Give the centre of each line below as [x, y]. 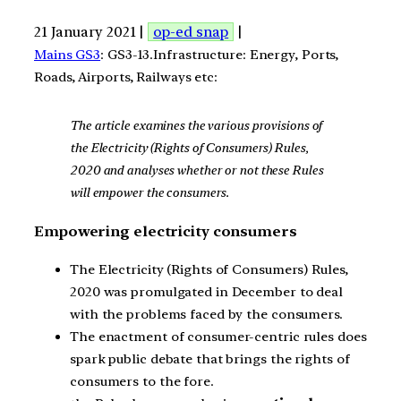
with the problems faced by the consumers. [206, 315]
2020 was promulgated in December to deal [206, 292]
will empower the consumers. [151, 193]
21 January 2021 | [91, 31]
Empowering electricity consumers [166, 231]
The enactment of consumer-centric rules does [218, 337]
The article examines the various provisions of [196, 126]
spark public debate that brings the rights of [210, 359]
